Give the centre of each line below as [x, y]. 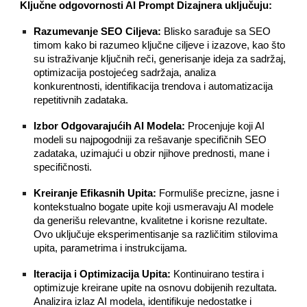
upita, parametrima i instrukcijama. [111, 248]
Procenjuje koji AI [225, 126]
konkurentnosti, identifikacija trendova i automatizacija [153, 86]
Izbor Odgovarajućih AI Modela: [110, 126]
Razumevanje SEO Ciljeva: [98, 32]
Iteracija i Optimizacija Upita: [102, 274]
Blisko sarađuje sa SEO [216, 32]
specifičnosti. [63, 167]
